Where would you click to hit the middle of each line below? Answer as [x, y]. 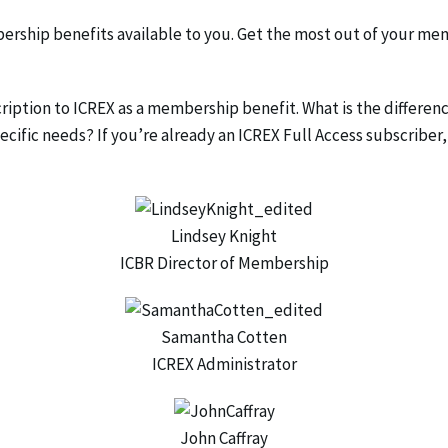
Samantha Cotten [224, 337]
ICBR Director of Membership [224, 263]
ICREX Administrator [224, 364]
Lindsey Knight [224, 236]
